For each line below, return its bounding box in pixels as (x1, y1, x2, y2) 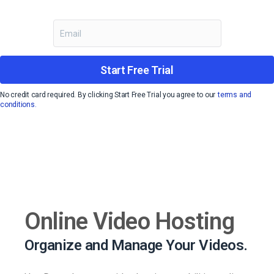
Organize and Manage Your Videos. (24, 236, 248, 254)
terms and (218, 91, 252, 99)
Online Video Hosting (24, 207, 234, 235)
